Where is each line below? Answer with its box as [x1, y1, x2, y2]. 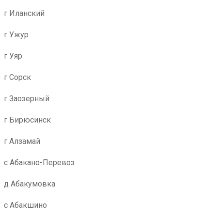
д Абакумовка [4, 179, 55, 188]
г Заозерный [4, 94, 49, 103]
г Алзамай [4, 137, 40, 146]
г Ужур [4, 30, 29, 39]
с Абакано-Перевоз [4, 158, 75, 167]
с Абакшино [4, 201, 47, 210]
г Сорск [4, 73, 31, 82]
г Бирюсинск [4, 115, 51, 124]
